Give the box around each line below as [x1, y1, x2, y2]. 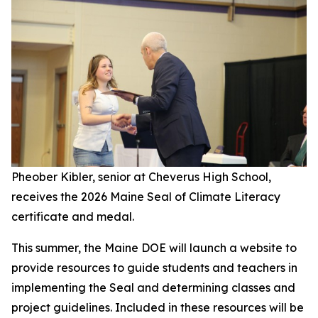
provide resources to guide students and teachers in [11, 260, 297, 275]
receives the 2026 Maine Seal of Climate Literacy [11, 189, 280, 204]
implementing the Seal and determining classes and [11, 280, 295, 295]
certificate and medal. [11, 209, 168, 224]
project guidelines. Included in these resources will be [11, 300, 304, 314]
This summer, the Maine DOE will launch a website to [11, 240, 297, 255]
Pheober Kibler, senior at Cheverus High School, [11, 169, 271, 184]
